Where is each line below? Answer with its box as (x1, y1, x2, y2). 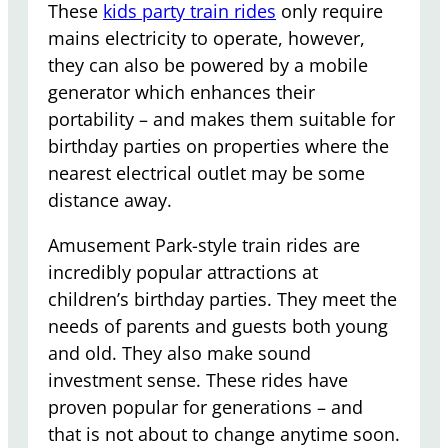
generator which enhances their (48, 79, 315, 104)
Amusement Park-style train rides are (48, 232, 360, 257)
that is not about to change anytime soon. (48, 421, 400, 446)
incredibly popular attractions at (48, 259, 318, 284)
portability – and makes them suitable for (48, 106, 395, 131)
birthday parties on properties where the (48, 133, 389, 158)
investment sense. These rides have (48, 367, 348, 392)
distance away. (48, 187, 172, 212)
